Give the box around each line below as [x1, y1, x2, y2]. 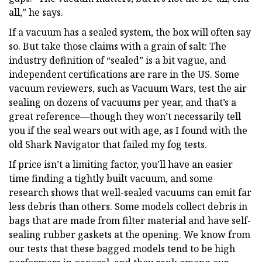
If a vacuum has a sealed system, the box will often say [9, 25, 251, 39]
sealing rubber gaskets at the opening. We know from [9, 227, 250, 241]
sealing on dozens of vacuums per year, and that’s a [9, 95, 236, 109]
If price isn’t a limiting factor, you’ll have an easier [9, 157, 233, 171]
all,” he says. [9, 5, 63, 19]
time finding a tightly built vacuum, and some [9, 171, 213, 185]
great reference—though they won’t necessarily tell [9, 109, 241, 123]
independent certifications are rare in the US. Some [9, 67, 239, 81]
